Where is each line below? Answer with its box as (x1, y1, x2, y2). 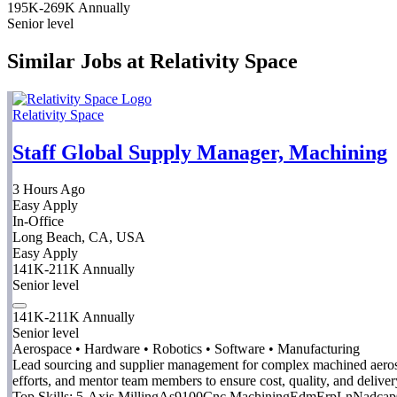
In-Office (12, 214, 64, 230)
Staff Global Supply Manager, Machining (12, 140, 387, 164)
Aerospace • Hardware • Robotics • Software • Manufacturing (12, 341, 360, 357)
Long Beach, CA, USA (12, 230, 145, 245)
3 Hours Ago (12, 182, 85, 198)
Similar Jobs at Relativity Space (7, 49, 298, 73)
